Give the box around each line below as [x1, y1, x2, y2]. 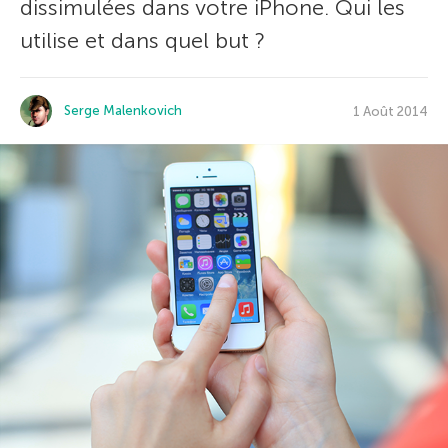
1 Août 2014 [353, 103, 428, 119]
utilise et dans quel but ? [20, 27, 265, 54]
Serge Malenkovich [64, 103, 182, 118]
